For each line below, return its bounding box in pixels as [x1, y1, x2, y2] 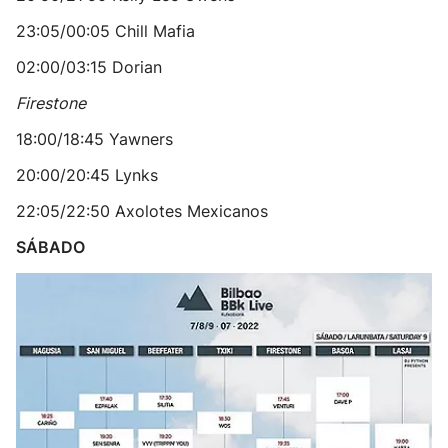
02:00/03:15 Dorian [16, 57, 162, 77]
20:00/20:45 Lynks [16, 165, 158, 185]
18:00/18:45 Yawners [16, 129, 173, 149]
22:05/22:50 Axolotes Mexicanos [16, 201, 268, 221]
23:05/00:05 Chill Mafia [16, 21, 195, 41]
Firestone [16, 93, 86, 113]
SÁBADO [16, 237, 85, 257]
